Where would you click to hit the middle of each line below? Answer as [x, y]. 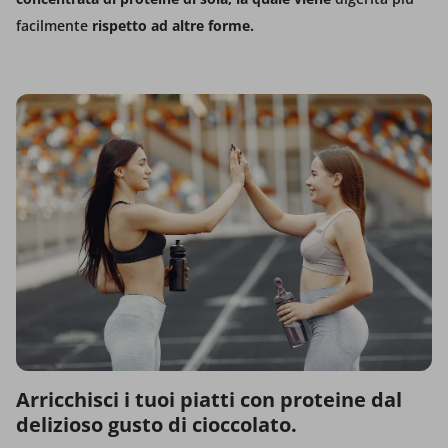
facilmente [54, 25]
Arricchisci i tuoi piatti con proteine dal [209, 400]
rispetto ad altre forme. [173, 25]
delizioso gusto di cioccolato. [156, 425]
